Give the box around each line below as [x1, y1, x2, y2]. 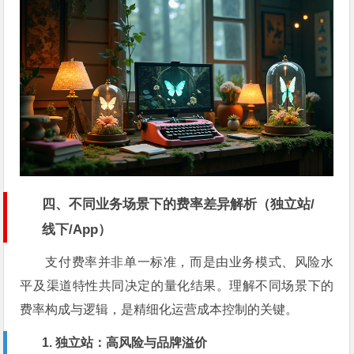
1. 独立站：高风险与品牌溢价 [42, 335, 208, 349]
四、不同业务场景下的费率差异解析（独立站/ [42, 196, 315, 212]
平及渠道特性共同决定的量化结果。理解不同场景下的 [20, 278, 334, 292]
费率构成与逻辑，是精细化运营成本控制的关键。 [20, 302, 299, 316]
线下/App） [42, 221, 112, 237]
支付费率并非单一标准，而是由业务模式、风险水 [45, 254, 334, 269]
